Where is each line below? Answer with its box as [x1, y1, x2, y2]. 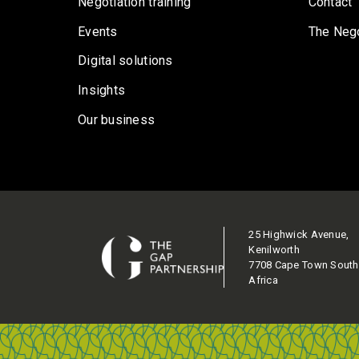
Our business [78, 111, 155, 127]
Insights [78, 83, 126, 99]
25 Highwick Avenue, [248, 228, 349, 241]
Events [78, 23, 118, 39]
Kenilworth [248, 244, 300, 256]
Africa [248, 274, 278, 287]
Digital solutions [78, 53, 173, 69]
